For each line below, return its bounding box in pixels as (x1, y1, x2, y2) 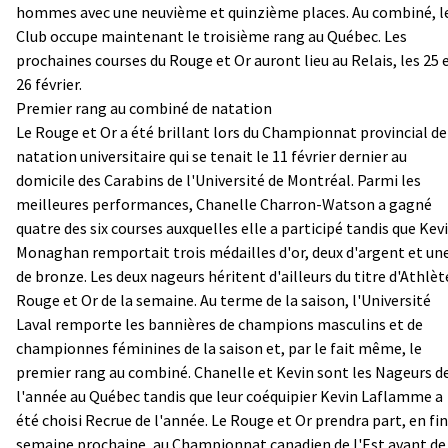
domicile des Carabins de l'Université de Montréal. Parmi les (16, 169, 421, 190)
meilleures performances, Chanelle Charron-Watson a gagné (16, 193, 432, 214)
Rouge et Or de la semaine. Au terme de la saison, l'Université (16, 289, 431, 310)
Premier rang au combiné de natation (16, 97, 272, 118)
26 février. (16, 73, 82, 94)
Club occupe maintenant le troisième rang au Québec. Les (16, 25, 407, 46)
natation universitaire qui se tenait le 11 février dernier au (16, 145, 407, 166)
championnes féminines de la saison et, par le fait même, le (16, 337, 422, 358)
